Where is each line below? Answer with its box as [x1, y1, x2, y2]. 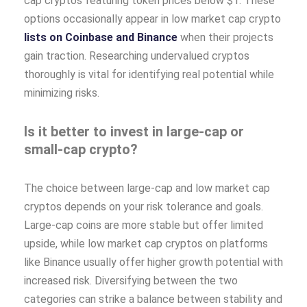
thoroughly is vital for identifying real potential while [24, 67, 274, 81]
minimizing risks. [24, 86, 99, 99]
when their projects [177, 30, 273, 44]
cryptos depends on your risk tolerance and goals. [24, 199, 263, 213]
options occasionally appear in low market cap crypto [24, 12, 281, 25]
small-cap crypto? [24, 140, 138, 158]
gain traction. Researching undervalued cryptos [24, 49, 249, 62]
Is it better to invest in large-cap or [24, 123, 244, 140]
